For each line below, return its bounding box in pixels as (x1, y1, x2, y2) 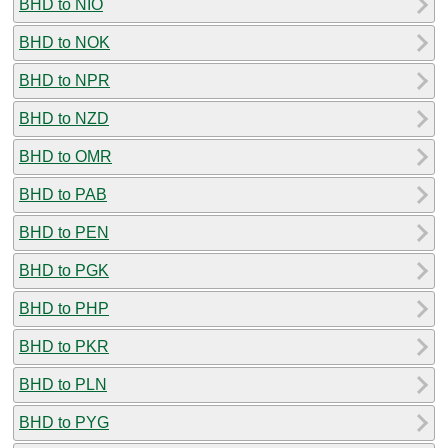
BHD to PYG (19, 413, 109, 431)
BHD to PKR (19, 337, 109, 355)
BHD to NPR (19, 71, 110, 89)
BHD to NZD (19, 109, 109, 127)
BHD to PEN (19, 223, 109, 241)
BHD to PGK (19, 261, 109, 279)
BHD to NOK (19, 33, 110, 51)
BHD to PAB (19, 185, 107, 203)
